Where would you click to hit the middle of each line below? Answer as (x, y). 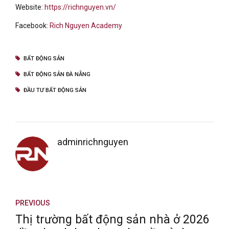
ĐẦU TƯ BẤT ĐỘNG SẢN (55, 90)
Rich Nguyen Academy (86, 26)
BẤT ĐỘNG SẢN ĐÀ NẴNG (57, 75)
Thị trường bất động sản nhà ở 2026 (112, 220)
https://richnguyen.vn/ (80, 7)
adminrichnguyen (93, 142)
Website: (30, 7)
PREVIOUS (33, 203)
